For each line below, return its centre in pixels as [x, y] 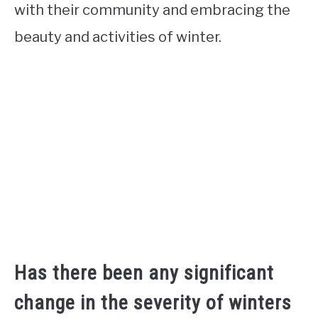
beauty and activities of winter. [118, 37]
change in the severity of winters [153, 303]
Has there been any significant [144, 273]
